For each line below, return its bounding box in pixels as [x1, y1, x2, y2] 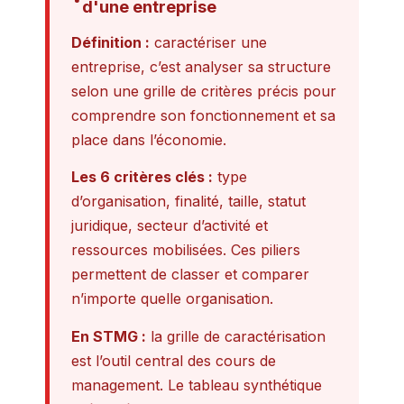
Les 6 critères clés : [71, 168, 213, 187]
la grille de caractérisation [146, 326, 326, 345]
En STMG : [71, 326, 146, 345]
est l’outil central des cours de [71, 351, 276, 370]
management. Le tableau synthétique [71, 375, 322, 394]
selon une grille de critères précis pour [71, 81, 336, 100]
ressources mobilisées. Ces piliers [71, 241, 300, 260]
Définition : [71, 32, 150, 51]
